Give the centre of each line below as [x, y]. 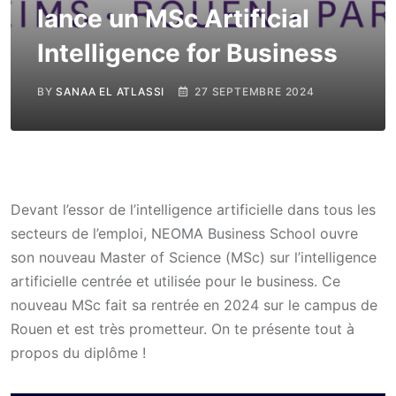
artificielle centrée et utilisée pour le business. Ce [175, 281]
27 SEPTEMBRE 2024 [255, 91]
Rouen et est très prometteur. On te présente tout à [183, 329]
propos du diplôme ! [78, 353]
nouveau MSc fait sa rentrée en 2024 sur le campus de [194, 305]
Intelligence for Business [187, 53]
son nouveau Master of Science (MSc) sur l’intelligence [194, 257]
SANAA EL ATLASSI [110, 91]
